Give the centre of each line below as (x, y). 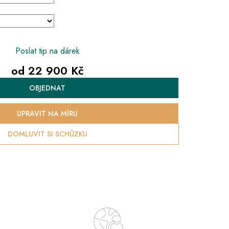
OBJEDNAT (47, 88)
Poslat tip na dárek (47, 51)
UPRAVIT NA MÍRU (47, 113)
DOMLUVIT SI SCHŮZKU (47, 134)
